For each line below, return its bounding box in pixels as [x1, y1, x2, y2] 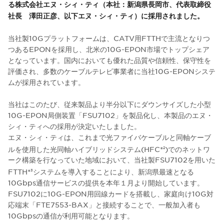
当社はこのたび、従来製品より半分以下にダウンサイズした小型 [8, 99, 211, 108]
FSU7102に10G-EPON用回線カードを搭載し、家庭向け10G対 [8, 188, 213, 198]
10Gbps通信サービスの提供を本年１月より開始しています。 [8, 177, 204, 187]
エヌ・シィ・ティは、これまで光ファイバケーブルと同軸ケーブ [8, 132, 211, 141]
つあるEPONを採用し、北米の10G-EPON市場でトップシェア [8, 44, 209, 53]
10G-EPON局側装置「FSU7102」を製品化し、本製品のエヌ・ [8, 110, 213, 119]
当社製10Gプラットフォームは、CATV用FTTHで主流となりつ [8, 33, 210, 42]
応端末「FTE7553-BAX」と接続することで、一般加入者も [8, 199, 200, 209]
